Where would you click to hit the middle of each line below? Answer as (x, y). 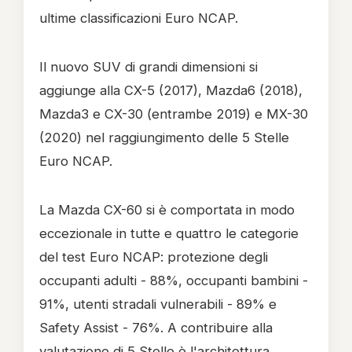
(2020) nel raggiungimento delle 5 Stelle (164, 137)
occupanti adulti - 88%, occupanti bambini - (174, 280)
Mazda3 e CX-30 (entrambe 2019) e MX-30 (174, 114)
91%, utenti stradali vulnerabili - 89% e (158, 304)
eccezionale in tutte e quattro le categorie (169, 233)
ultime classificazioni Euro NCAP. (139, 18)
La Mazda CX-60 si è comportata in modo (167, 210)
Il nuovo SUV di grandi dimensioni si (148, 67)
